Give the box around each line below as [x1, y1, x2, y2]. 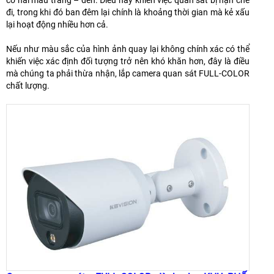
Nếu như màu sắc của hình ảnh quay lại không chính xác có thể [6, 44, 250, 54]
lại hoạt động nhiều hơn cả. [6, 20, 108, 30]
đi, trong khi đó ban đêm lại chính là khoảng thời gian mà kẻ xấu [6, 7, 250, 18]
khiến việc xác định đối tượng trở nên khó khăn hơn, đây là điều [6, 56, 250, 67]
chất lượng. [6, 81, 50, 91]
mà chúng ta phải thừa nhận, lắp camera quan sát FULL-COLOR [6, 68, 250, 79]
